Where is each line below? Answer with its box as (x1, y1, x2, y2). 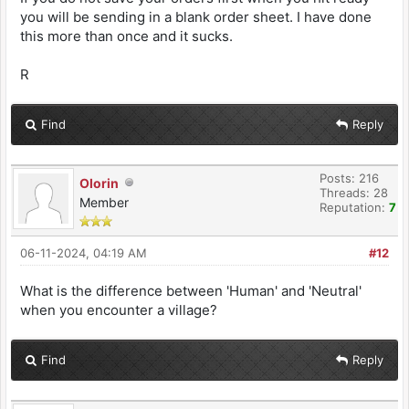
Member (79, 194, 129, 210)
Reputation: (320, 199, 389, 215)
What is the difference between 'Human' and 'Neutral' (20, 281, 362, 299)
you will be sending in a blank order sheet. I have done (20, 7, 372, 26)
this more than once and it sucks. (20, 26, 233, 45)
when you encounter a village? (20, 300, 217, 319)
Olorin (79, 174, 119, 191)
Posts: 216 (320, 170, 379, 185)
